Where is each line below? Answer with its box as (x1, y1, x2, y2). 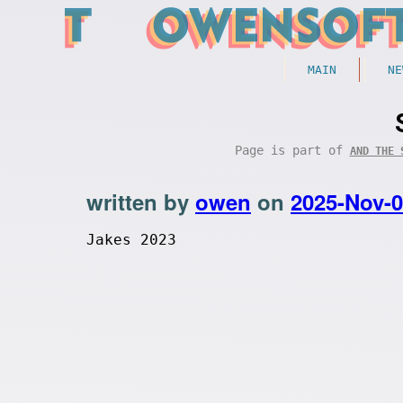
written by (86, 186, 195, 217)
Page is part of (234, 143, 350, 157)
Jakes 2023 (86, 231, 176, 248)
